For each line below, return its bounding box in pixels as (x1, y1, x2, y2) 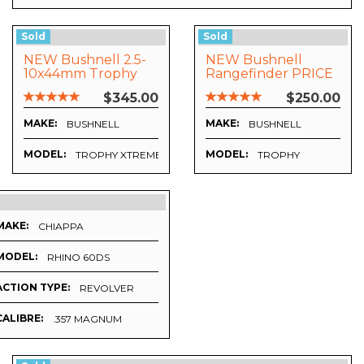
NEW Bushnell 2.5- (24, 52, 146, 68)
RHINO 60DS (47, 250, 110, 263)
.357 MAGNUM (53, 312, 122, 325)
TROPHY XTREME (76, 149, 162, 162)
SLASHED (206, 80, 268, 96)
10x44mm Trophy (24, 66, 137, 82)
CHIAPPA (38, 219, 84, 232)
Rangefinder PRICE (206, 66, 333, 82)
